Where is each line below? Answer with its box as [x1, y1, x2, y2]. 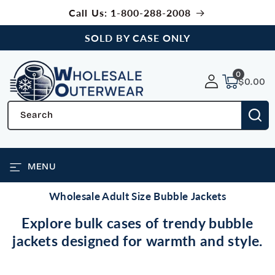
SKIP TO [12, 3, 47, 14]
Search [20, 109, 53, 120]
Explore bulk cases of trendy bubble [21, 214, 254, 231]
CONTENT [12, 13, 53, 24]
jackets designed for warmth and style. [12, 231, 263, 249]
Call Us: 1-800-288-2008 [69, 6, 192, 18]
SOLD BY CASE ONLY [84, 31, 191, 44]
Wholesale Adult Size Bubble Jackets [48, 189, 227, 203]
